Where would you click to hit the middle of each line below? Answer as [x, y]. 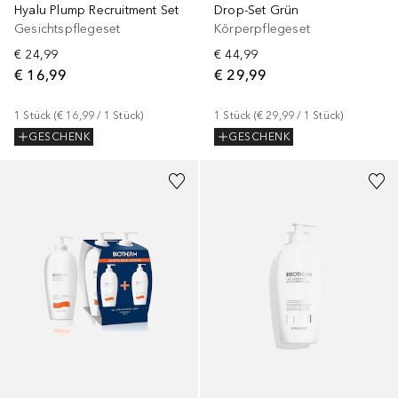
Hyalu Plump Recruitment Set [97, 11]
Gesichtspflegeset [68, 29]
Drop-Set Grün [257, 11]
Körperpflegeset [262, 29]
